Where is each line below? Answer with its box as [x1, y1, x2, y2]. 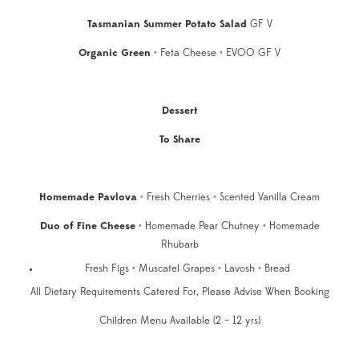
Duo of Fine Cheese [39, 221, 139, 232]
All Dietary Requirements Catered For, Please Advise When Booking [30, 287, 329, 297]
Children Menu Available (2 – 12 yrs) [99, 316, 260, 326]
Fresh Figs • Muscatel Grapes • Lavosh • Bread [85, 263, 290, 274]
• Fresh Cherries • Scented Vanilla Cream [140, 192, 320, 203]
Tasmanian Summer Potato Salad [87, 19, 250, 30]
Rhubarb [160, 240, 199, 250]
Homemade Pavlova [39, 192, 140, 203]
